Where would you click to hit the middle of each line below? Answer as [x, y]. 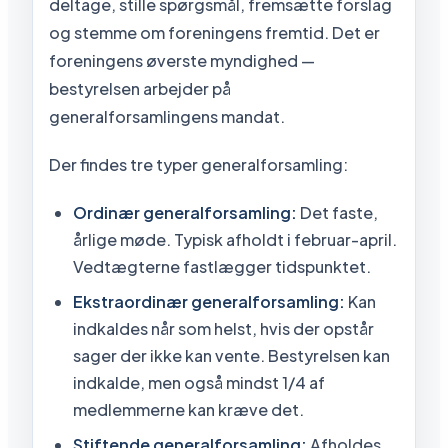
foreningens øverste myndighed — [182, 60]
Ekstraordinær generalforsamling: [209, 301]
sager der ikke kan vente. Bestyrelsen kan [231, 355]
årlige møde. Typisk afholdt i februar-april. [235, 239]
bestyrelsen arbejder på [140, 88]
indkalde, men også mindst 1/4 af [199, 382]
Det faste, [337, 212]
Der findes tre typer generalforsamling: [198, 164]
